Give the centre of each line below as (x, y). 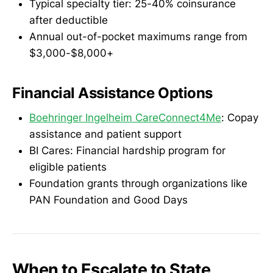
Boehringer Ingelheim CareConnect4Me (125, 118)
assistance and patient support (105, 134)
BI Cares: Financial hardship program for (127, 151)
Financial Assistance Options (112, 93)
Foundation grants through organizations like (138, 184)
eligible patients (68, 167)
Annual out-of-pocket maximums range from (138, 37)
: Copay (240, 118)
